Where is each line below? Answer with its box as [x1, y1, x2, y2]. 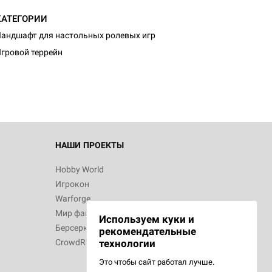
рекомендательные [99, 225, 196, 237]
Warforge [55, 194, 90, 203]
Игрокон [55, 179, 89, 189]
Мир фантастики [55, 208, 122, 218]
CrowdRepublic [55, 237, 112, 247]
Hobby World [55, 165, 104, 174]
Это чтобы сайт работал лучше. [99, 257, 214, 267]
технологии [99, 237, 155, 250]
